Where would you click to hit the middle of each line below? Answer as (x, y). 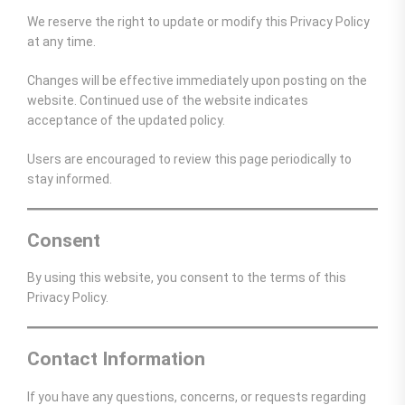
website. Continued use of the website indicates (168, 100)
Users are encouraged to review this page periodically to (189, 159)
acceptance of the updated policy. (126, 120)
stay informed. (70, 179)
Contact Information (116, 359)
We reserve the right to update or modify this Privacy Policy (198, 21)
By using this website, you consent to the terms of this (187, 278)
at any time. (61, 41)
